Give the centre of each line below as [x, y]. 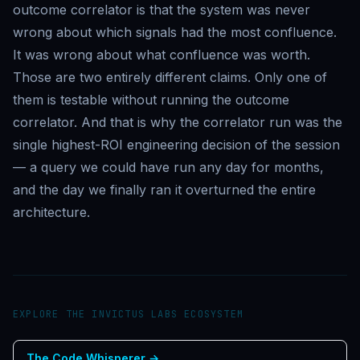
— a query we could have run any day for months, [168, 167]
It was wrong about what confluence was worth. [162, 54]
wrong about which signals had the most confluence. [175, 32]
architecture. [51, 212]
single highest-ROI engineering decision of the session [176, 144]
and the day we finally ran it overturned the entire [164, 189]
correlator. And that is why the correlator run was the [178, 122]
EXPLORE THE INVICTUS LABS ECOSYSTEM [128, 314]
